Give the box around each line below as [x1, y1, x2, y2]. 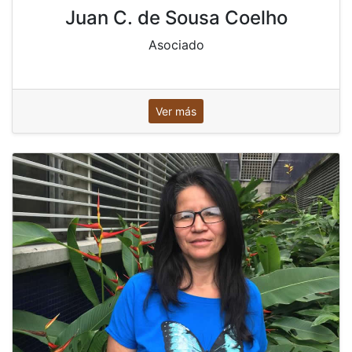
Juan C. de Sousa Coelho [64, 5, 288, 29]
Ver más [156, 104, 196, 118]
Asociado [148, 36, 204, 53]
